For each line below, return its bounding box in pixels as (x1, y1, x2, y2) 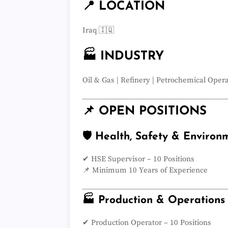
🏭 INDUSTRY (82, 50, 164, 63)
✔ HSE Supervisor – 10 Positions (82, 154, 194, 164)
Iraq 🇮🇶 (82, 25, 114, 36)
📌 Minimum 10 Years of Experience (82, 165, 208, 175)
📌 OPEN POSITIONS (82, 105, 207, 118)
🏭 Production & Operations (82, 195, 225, 206)
